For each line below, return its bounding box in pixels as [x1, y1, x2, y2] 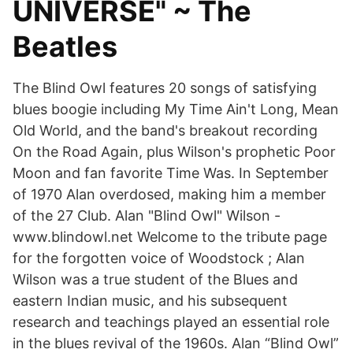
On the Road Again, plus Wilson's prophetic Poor [13, 143, 336, 160]
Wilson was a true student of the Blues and [13, 271, 298, 288]
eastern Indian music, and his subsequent [13, 292, 288, 309]
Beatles [13, 29, 117, 64]
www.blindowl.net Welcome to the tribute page [13, 229, 327, 245]
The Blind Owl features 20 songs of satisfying [13, 80, 317, 96]
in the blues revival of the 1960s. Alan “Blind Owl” [13, 335, 339, 351]
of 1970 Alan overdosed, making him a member [13, 186, 326, 203]
